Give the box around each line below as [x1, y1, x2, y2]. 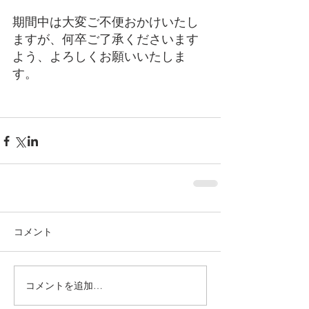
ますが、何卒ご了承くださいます [12, 32, 199, 47]
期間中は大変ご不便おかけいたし [12, 14, 199, 30]
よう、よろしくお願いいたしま [12, 49, 186, 64]
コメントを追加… [26, 279, 103, 292]
